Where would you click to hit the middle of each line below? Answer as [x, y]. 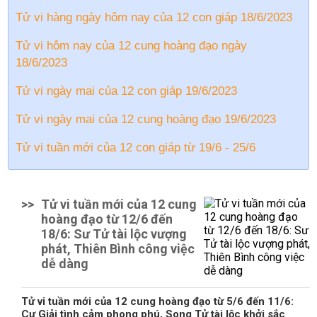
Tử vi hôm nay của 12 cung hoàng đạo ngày [131, 46]
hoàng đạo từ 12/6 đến [107, 219]
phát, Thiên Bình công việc [118, 249]
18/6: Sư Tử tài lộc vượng [114, 234]
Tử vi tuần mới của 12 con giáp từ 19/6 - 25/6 [136, 148]
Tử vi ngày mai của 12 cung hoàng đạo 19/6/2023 [146, 119]
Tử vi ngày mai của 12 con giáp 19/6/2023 [126, 91]
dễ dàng [65, 264]
